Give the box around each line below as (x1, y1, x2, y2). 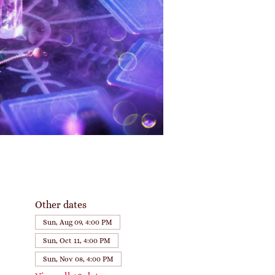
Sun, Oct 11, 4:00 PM (42, 236, 110, 246)
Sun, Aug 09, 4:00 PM (42, 218, 112, 227)
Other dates (34, 199, 87, 211)
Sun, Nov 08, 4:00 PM (42, 255, 114, 264)
